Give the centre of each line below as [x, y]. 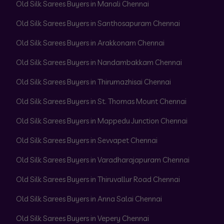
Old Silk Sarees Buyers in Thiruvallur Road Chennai [98, 179]
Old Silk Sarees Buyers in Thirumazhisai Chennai [93, 82]
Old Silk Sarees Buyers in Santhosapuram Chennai [98, 23]
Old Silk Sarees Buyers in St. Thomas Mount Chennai [101, 101]
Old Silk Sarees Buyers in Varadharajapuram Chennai [103, 160]
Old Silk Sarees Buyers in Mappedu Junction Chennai [102, 121]
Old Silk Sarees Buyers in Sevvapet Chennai [87, 140]
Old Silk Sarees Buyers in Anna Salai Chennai [89, 199]
